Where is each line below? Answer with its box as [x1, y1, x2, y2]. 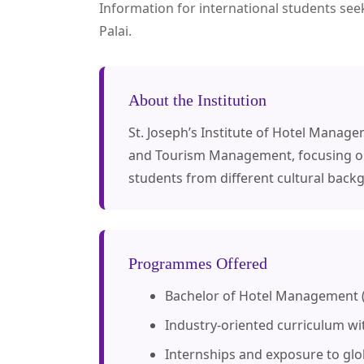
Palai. [99, 22, 132, 40]
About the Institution [128, 91, 266, 109]
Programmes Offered [128, 254, 267, 272]
